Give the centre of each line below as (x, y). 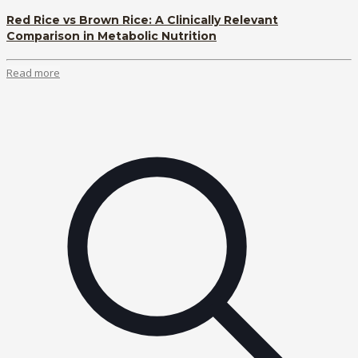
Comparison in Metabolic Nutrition (111, 36)
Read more (33, 73)
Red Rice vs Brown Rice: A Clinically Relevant (142, 20)
